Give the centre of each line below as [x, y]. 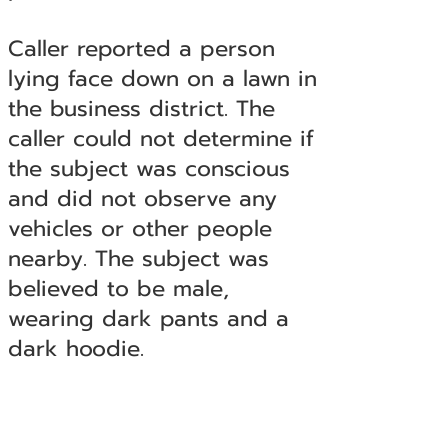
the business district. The [141, 108]
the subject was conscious [148, 168]
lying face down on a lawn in [162, 78]
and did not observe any [142, 198]
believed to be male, [118, 288]
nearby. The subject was [138, 258]
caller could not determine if [160, 138]
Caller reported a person [141, 48]
